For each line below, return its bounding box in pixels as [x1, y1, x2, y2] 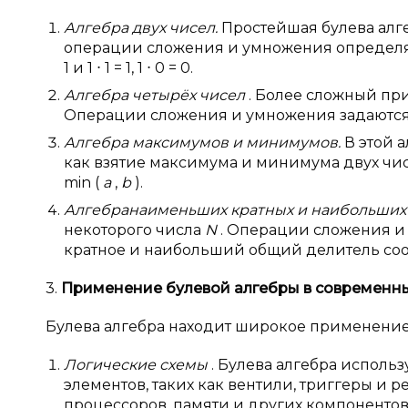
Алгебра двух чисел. [64, 19, 221, 36]
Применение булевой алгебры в [61, 280, 315, 297]
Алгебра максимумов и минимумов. [64, 134, 344, 151]
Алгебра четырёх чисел [64, 87, 249, 104]
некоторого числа [64, 221, 205, 239]
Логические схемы [64, 356, 211, 373]
